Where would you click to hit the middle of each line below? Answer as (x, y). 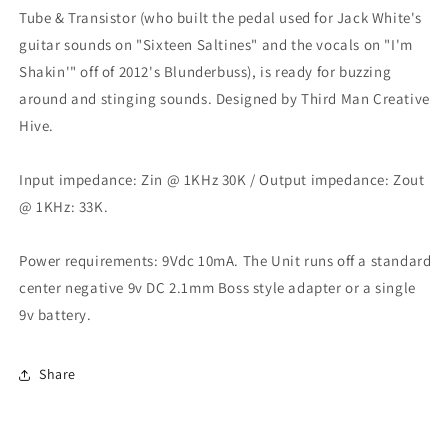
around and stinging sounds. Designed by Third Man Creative (224, 98)
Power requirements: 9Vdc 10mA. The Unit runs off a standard (225, 260)
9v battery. (55, 314)
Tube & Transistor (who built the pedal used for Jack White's (221, 17)
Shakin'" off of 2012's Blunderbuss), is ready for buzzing (205, 71)
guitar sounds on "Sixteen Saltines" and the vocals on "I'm (216, 44)
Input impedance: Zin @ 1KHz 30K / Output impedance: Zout (222, 179)
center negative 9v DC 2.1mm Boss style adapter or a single (217, 287)
